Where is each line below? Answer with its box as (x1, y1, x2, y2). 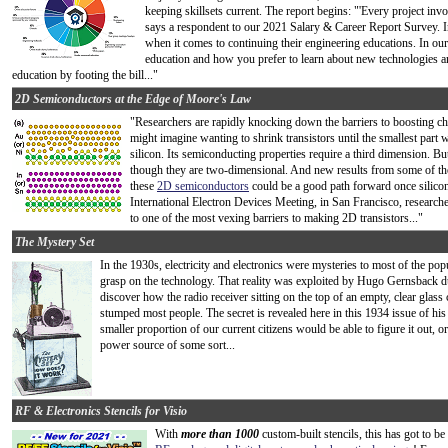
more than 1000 (181, 427, 259, 441)
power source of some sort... (100, 338, 235, 352)
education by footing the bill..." (12, 68, 158, 82)
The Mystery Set (15, 235, 94, 249)
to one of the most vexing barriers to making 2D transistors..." (130, 211, 423, 225)
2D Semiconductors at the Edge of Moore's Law (15, 92, 251, 106)
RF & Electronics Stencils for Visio (15, 404, 187, 418)
